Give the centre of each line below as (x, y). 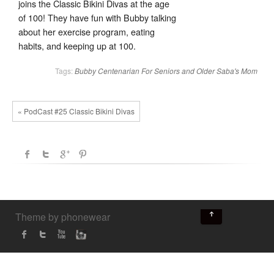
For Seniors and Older (178, 71)
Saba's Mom (237, 71)
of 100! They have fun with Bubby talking (97, 18)
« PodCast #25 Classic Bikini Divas (76, 111)
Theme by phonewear (63, 217)
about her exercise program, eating (87, 32)
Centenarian (119, 71)
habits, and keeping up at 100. (77, 46)
